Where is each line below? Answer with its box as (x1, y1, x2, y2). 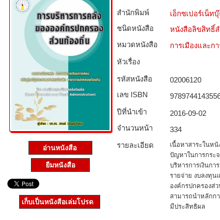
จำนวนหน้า (117, 124, 153, 132)
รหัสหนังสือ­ (117, 75, 152, 83)
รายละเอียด (117, 141, 154, 149)
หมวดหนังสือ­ (117, 40, 158, 49)
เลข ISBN (117, 90, 148, 99)
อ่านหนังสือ (42, 144, 79, 152)
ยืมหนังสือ (46, 161, 75, 169)
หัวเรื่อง (117, 57, 140, 66)
